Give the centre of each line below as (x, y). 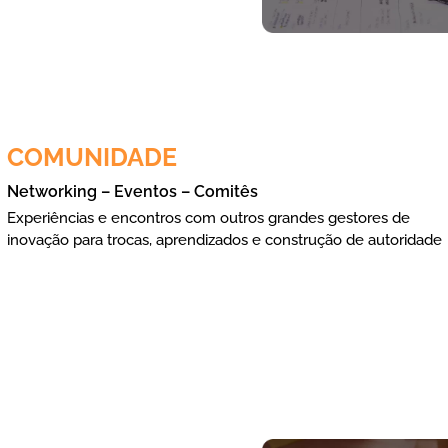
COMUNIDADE (92, 156)
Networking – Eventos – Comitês (133, 191)
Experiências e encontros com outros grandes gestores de (209, 217)
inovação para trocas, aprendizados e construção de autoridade (225, 239)
